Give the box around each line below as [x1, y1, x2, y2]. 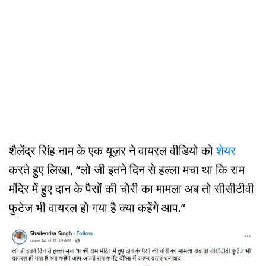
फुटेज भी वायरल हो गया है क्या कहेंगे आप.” [9, 199, 185, 216]
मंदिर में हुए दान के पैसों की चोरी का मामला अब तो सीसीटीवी [9, 180, 254, 197]
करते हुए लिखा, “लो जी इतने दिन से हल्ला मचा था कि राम [9, 161, 245, 178]
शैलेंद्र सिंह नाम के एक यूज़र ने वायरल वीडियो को [9, 142, 216, 159]
